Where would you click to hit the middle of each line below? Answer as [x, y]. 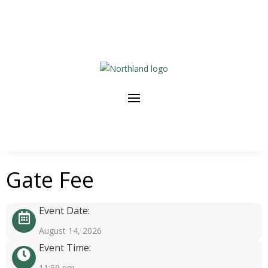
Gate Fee [50, 180]
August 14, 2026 [70, 231]
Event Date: [64, 211]
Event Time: [65, 248]
